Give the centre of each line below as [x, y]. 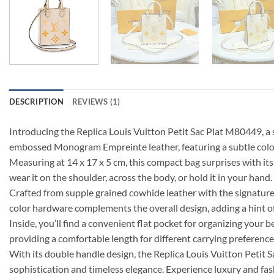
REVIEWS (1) [96, 101]
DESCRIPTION [36, 101]
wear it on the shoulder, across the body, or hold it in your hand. [141, 177]
